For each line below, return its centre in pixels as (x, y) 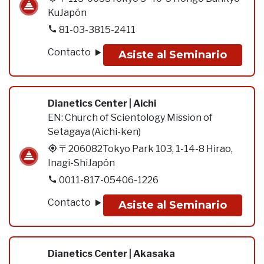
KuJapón (67, 13)
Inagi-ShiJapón (81, 163)
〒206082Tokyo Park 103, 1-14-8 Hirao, (146, 149)
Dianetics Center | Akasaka (111, 254)
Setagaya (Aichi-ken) (94, 132)
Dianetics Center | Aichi (102, 103)
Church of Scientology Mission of (139, 118)
